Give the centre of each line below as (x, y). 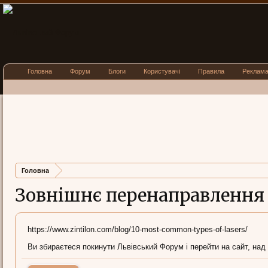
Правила (211, 71)
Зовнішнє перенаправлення (140, 195)
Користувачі (162, 71)
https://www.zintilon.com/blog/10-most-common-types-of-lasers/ (138, 229)
